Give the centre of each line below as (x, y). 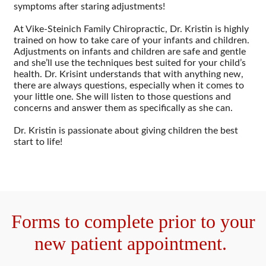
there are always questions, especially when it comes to (129, 86)
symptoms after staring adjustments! (89, 7)
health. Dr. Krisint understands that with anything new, (129, 75)
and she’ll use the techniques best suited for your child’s (130, 63)
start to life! (39, 142)
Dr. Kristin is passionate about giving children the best (126, 131)
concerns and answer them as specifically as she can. (123, 108)
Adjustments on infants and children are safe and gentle (130, 52)
